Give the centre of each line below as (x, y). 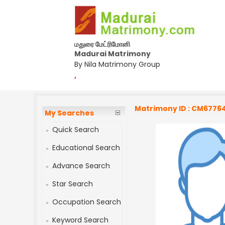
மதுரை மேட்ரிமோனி (102, 44)
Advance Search (81, 166)
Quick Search (76, 130)
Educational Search (86, 148)
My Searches (70, 113)
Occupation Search (87, 202)
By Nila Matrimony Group (117, 64)
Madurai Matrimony (113, 54)
